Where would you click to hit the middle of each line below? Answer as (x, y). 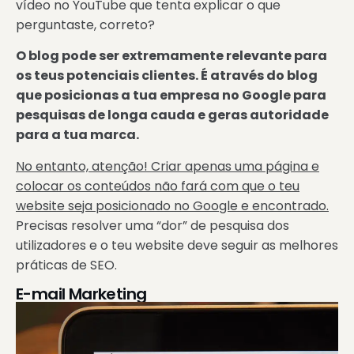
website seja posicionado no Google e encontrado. (172, 205)
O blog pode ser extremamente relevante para (171, 56)
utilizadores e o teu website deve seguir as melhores (177, 245)
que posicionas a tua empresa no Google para (171, 96)
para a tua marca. (77, 135)
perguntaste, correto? (85, 25)
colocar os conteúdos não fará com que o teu (158, 186)
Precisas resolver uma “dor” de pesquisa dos (153, 225)
